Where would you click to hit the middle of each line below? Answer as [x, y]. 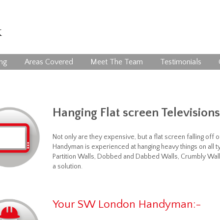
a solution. [67, 166]
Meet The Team [117, 62]
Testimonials [181, 62]
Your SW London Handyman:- [127, 204]
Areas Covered [49, 62]
